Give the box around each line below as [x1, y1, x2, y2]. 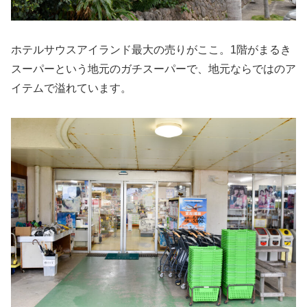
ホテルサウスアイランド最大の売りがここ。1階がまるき [11, 44, 291, 56]
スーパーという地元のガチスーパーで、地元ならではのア [11, 63, 296, 75]
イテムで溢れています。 [11, 82, 132, 95]
